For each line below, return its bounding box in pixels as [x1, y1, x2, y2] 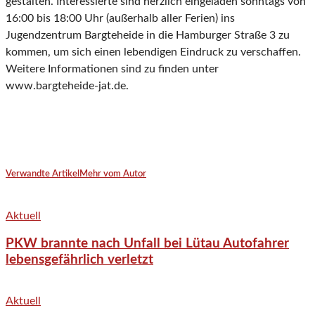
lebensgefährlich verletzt [6, 253, 153, 267]
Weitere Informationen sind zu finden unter [6, 63, 219, 75]
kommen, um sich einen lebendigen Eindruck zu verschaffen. [6, 46, 301, 58]
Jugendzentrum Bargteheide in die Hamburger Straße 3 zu [6, 30, 290, 41]
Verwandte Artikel [6, 169, 79, 179]
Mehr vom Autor [79, 169, 146, 179]
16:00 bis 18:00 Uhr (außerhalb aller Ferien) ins [6, 13, 235, 25]
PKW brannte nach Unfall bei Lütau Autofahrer [6, 237, 289, 251]
